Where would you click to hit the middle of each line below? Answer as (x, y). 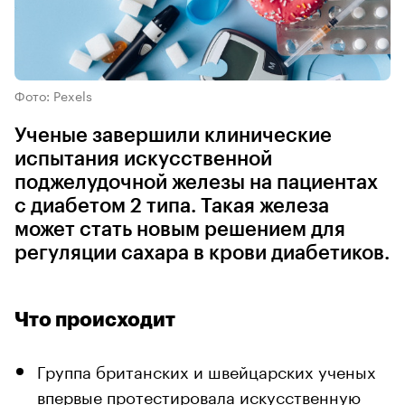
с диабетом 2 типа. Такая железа (172, 206)
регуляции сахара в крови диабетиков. (202, 253)
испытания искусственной (143, 159)
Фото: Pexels (53, 94)
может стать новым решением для (180, 229)
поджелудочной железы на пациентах (196, 182)
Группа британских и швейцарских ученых (207, 369)
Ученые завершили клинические (173, 135)
